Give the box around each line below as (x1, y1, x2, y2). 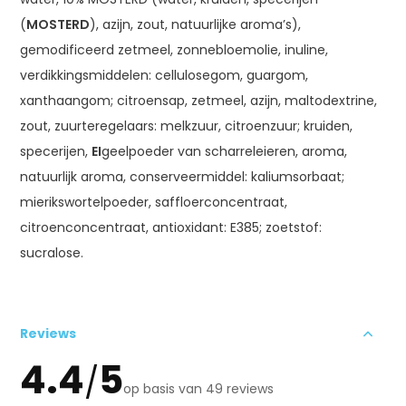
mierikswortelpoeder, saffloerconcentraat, (20, 192, 288, 211)
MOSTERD (26, 14, 91, 34)
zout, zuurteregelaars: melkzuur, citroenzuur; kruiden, (20, 116, 353, 135)
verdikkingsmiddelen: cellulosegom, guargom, (20, 65, 309, 84)
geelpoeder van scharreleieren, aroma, (101, 141, 348, 160)
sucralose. (20, 243, 84, 262)
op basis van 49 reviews (123, 379, 275, 398)
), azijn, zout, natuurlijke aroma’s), (90, 14, 302, 34)
